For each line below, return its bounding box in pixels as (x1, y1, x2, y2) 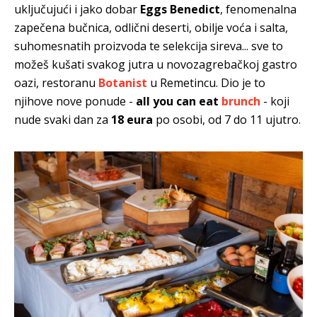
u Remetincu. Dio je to (147, 74, 265, 91)
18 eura (111, 111, 153, 127)
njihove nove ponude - (14, 93, 136, 109)
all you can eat (136, 93, 221, 109)
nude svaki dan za (14, 111, 111, 127)
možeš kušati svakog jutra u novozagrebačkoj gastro (14, 56, 297, 72)
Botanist (98, 74, 147, 91)
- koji (260, 93, 289, 109)
